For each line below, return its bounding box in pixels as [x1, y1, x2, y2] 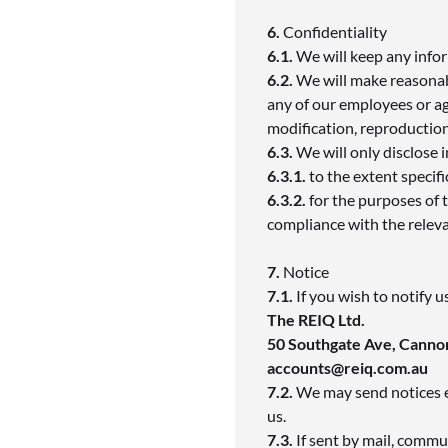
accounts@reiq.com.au [267, 357, 432, 377]
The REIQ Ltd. [267, 309, 369, 329]
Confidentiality [283, 21, 391, 41]
